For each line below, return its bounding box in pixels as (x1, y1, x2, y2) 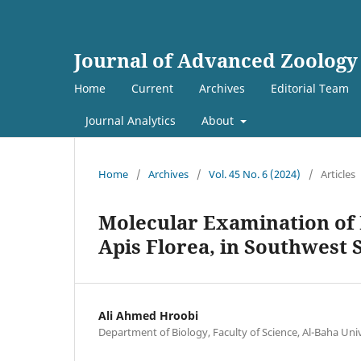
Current (131, 80, 173, 96)
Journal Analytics (85, 112, 176, 128)
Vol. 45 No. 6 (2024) (209, 166, 301, 181)
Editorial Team (271, 80, 349, 96)
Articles (321, 166, 355, 181)
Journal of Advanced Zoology (74, 47, 358, 73)
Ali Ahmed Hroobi (98, 307, 198, 323)
